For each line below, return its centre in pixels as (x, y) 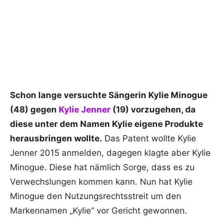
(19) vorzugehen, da (154, 110)
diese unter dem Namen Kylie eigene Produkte (107, 124)
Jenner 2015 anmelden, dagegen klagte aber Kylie (110, 153)
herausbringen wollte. (56, 139)
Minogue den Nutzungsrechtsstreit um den (96, 196)
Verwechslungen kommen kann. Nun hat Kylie (101, 182)
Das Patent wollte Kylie (149, 139)
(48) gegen (34, 110)
